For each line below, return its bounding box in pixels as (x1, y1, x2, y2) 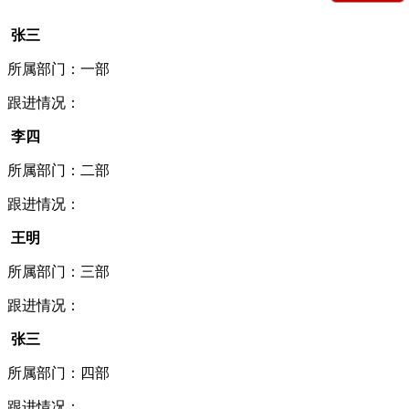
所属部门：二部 (7, 162, 110, 178)
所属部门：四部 (7, 364, 110, 381)
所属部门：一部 (7, 60, 110, 77)
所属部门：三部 (7, 263, 110, 279)
